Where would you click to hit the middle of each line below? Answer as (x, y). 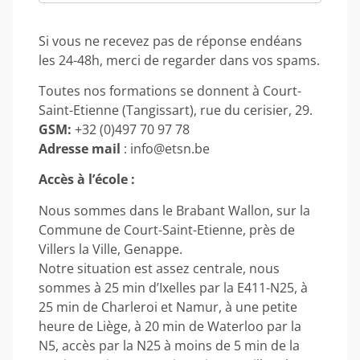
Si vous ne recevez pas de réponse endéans (170, 41)
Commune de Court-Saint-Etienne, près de (167, 229)
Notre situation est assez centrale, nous (159, 268)
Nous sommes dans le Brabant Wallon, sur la (174, 210)
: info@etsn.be (165, 148)
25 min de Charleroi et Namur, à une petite (168, 307)
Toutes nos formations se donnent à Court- (170, 90)
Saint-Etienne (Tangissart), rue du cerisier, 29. (176, 110)
